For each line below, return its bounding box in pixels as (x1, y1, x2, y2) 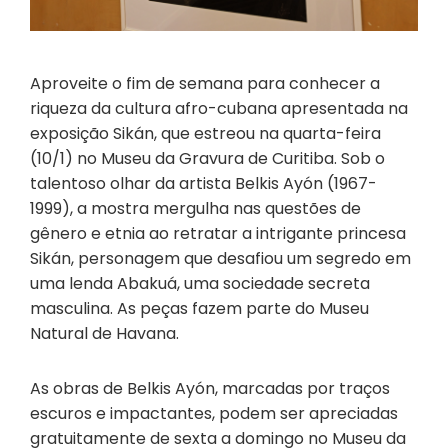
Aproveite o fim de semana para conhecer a (30, 71, 380, 95)
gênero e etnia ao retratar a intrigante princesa (30, 221, 406, 245)
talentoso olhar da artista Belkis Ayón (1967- (30, 171, 377, 195)
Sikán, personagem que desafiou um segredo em (30, 246, 411, 270)
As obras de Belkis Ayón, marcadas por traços (30, 376, 390, 400)
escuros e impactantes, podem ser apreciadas (30, 401, 398, 425)
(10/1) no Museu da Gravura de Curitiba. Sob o (30, 146, 385, 170)
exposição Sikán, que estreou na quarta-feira (30, 121, 381, 145)
